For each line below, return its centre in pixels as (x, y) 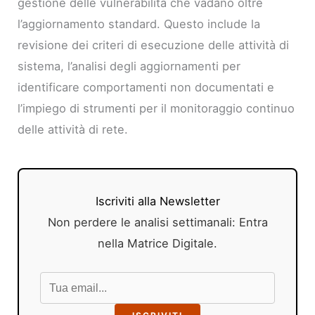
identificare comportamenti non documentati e (146, 87)
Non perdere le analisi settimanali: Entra (157, 222)
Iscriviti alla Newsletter (157, 201)
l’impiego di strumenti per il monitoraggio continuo (156, 108)
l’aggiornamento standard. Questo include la (139, 24)
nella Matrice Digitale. (157, 243)
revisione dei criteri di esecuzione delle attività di (154, 45)
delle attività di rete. (73, 129)
